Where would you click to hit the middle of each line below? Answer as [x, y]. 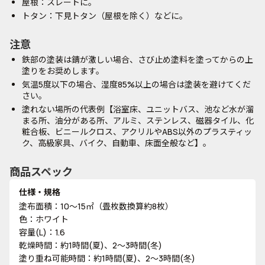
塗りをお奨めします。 [63, 71]
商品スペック [41, 172]
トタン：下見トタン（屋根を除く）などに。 [105, 16]
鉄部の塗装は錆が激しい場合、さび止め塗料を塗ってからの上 [138, 59]
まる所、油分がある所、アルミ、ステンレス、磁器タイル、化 [138, 120]
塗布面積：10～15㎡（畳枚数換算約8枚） [96, 206]
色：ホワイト [44, 219]
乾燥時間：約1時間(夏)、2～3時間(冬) [91, 245]
